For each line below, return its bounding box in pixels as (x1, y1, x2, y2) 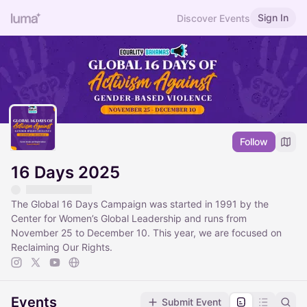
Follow (240, 136, 268, 148)
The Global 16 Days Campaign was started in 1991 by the (11, 198, 269, 210)
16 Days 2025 (11, 162, 120, 183)
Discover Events (177, 12, 250, 24)
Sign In (258, 12, 288, 23)
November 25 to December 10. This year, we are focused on (11, 227, 282, 239)
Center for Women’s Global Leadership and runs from (11, 212, 247, 225)
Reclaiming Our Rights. (11, 241, 112, 254)
